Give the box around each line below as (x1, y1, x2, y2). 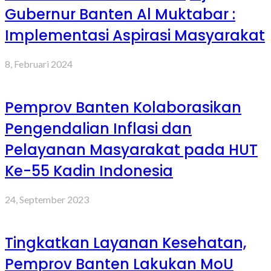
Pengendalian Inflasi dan (5, 119, 192, 139)
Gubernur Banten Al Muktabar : (5, 4, 235, 25)
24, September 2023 (5, 193, 89, 205)
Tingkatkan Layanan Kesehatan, (5, 232, 246, 253)
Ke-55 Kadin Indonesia (5, 161, 173, 181)
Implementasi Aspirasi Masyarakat (5, 25, 265, 46)
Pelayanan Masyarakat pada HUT (5, 140, 258, 160)
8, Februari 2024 (5, 58, 73, 70)
